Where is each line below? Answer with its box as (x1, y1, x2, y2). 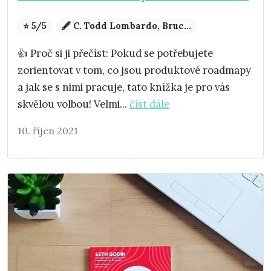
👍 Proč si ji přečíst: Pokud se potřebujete (18, 47, 213, 60)
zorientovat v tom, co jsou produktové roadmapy (18, 64, 251, 77)
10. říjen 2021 (18, 125, 78, 137)
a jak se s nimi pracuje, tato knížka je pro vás (18, 80, 230, 94)
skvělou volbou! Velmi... (18, 97, 129, 111)
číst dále (129, 97, 169, 111)
